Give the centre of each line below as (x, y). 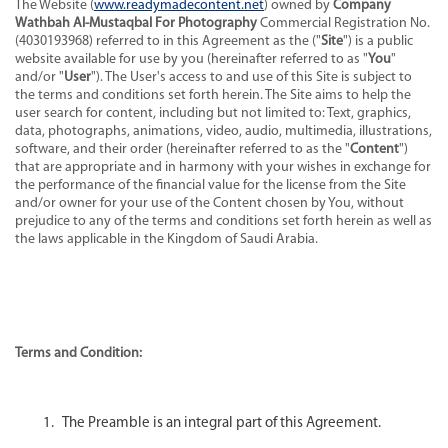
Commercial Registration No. (345, 23)
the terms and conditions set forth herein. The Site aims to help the (213, 95)
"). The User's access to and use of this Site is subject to (251, 77)
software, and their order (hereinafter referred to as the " (182, 149)
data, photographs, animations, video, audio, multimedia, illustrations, (223, 131)
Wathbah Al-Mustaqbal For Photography (137, 23)
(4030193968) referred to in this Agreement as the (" (168, 41)
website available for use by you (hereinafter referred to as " (191, 59)
